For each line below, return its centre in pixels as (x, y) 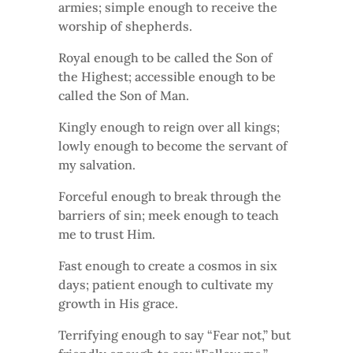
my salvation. (97, 164)
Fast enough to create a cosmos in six (168, 265)
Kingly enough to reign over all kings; (169, 126)
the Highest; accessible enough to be (167, 76)
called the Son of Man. (124, 95)
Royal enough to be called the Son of (165, 57)
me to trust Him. (107, 234)
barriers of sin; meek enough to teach (169, 215)
